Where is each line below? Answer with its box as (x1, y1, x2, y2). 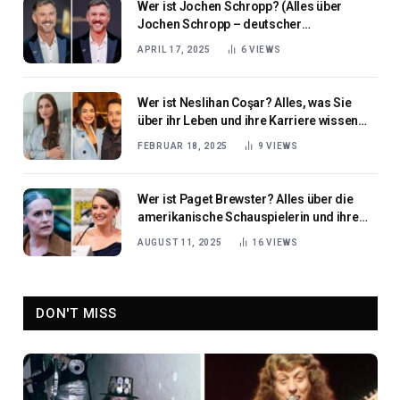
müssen (137, 130, 184, 146)
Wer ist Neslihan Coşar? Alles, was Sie (137, 95, 352, 110)
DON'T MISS (36, 304, 117, 321)
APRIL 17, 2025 (137, 44, 211, 54)
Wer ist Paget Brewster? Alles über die (137, 191, 354, 206)
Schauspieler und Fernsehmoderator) (137, 34, 353, 49)
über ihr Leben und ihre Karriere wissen (137, 112, 359, 128)
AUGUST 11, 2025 (137, 237, 222, 247)
